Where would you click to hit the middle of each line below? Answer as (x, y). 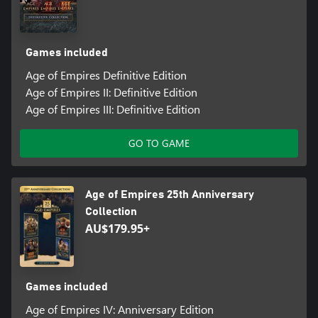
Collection (111, 211)
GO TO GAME (159, 143)
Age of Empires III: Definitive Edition (113, 109)
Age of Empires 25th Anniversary (170, 194)
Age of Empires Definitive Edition (106, 75)
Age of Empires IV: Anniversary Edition (119, 309)
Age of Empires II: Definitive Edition (111, 92)
